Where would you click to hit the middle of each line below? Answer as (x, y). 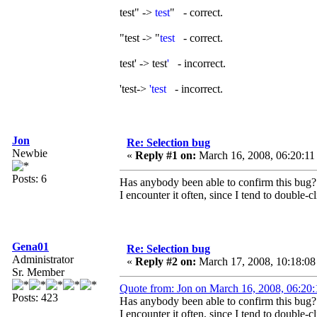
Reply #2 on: (166, 262)
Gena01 (30, 247)
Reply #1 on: (166, 156)
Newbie (30, 154)
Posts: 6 (29, 179)
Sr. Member (38, 272)
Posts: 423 (35, 298)
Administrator (43, 260)
